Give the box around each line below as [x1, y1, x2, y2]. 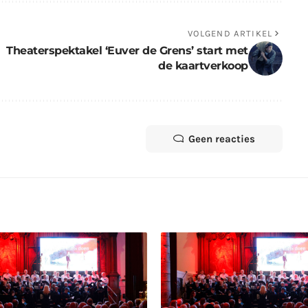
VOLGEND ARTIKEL [187, 27, 273, 38]
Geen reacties [188, 132, 255, 145]
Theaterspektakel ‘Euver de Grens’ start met [6, 43, 248, 57]
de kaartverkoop [158, 58, 248, 72]
